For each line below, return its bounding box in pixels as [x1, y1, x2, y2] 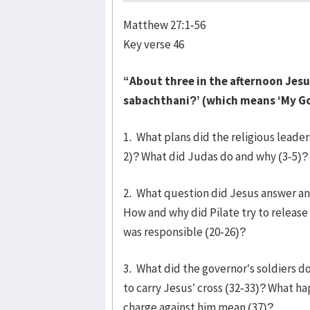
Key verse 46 [123, 36, 184, 52]
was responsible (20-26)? [123, 224, 246, 239]
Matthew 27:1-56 [123, 17, 206, 33]
